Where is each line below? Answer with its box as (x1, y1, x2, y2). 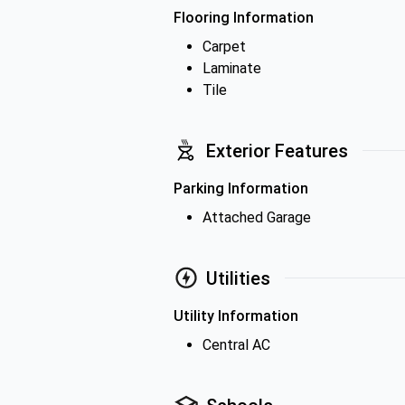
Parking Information (174, 180, 308, 197)
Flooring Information (174, 9, 314, 26)
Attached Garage (202, 209, 311, 226)
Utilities (206, 267, 270, 289)
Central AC (202, 336, 270, 353)
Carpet (202, 38, 246, 55)
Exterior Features (206, 139, 348, 162)
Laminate (202, 60, 261, 77)
